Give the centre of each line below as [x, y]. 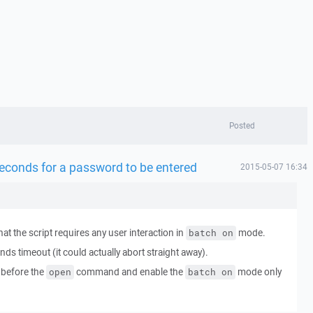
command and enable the [129, 272]
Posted [242, 125]
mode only [258, 272]
